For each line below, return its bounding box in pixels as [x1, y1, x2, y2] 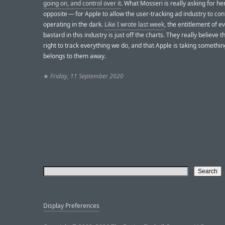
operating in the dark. [43, 20, 104, 29]
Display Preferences [43, 201, 99, 210]
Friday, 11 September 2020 [50, 72, 124, 81]
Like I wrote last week [104, 20, 164, 29]
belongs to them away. [43, 52, 106, 61]
